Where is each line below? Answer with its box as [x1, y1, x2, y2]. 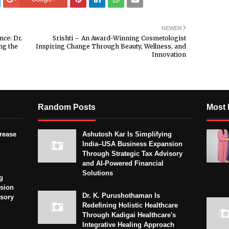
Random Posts [38, 102, 96, 111]
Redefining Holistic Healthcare [82, 201, 178, 209]
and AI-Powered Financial [82, 159, 164, 167]
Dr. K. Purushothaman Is [82, 191, 160, 199]
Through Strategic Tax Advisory [82, 149, 182, 157]
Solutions [82, 169, 113, 177]
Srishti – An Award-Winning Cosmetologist [53, 34, 186, 42]
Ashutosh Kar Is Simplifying [82, 130, 172, 138]
